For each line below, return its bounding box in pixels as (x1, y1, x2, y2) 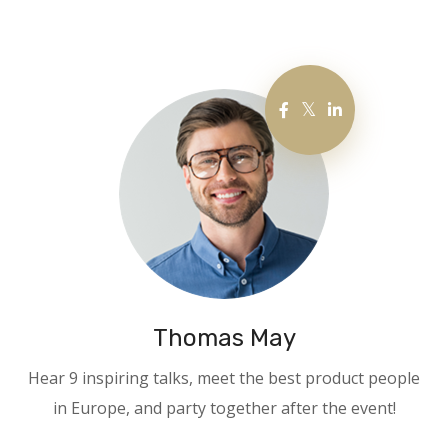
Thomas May (152, 324, 296, 353)
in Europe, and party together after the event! (52, 397, 396, 420)
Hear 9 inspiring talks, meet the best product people (28, 367, 420, 390)
